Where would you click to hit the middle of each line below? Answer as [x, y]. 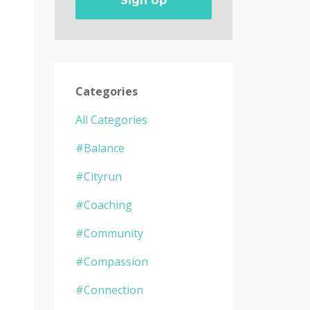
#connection [109, 290]
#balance [100, 148]
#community [109, 233]
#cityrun [98, 176]
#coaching [103, 204]
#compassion [111, 261]
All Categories [111, 119]
